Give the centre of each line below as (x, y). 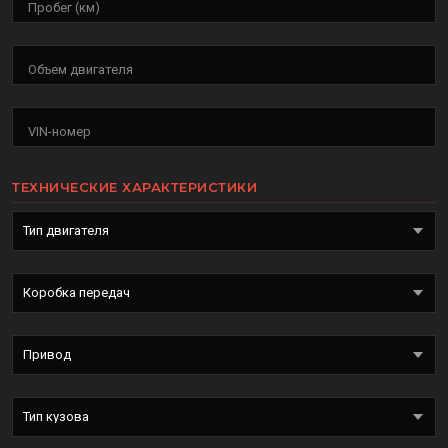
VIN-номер (59, 132)
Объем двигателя (80, 70)
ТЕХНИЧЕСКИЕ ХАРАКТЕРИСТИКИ (134, 187)
